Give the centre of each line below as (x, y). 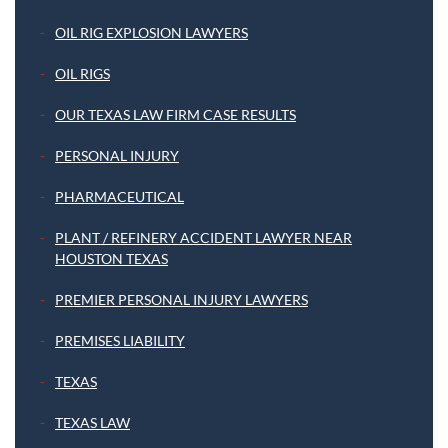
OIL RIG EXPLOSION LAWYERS (151, 33)
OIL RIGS (82, 74)
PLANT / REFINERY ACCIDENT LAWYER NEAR (203, 238)
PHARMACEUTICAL (119, 197)
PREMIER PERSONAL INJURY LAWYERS (181, 300)
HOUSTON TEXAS (111, 259)
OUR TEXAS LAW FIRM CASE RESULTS (175, 115)
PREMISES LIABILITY (120, 341)
